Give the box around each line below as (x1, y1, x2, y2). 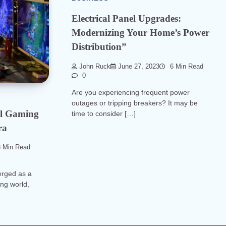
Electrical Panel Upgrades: (72, 13, 181, 24)
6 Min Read (168, 63, 203, 71)
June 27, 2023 (118, 63, 159, 71)
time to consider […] (72, 109, 136, 118)
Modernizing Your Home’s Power (72, 27, 209, 38)
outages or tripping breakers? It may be (72, 99, 198, 107)
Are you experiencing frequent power (72, 88, 190, 97)
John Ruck (79, 63, 110, 71)
